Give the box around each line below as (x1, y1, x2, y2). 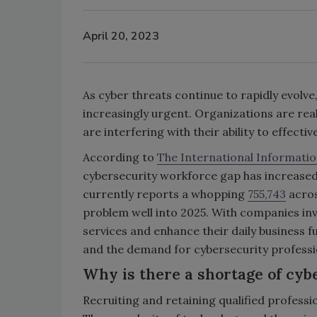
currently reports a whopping (83, 186, 248, 201)
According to (83, 149, 157, 164)
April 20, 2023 (83, 28, 159, 45)
